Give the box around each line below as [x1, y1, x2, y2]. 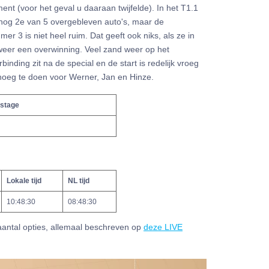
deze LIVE [144, 222, 183, 232]
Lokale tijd [7, 177, 41, 184]
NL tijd [68, 177, 89, 184]
